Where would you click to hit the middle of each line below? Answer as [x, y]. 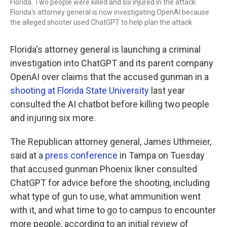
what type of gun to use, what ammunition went [105, 196]
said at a [28, 155]
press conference [81, 155]
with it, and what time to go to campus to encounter [113, 210]
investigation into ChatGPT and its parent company [112, 63]
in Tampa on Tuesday [161, 155]
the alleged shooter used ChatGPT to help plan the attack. [102, 22]
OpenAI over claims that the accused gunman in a [109, 77]
